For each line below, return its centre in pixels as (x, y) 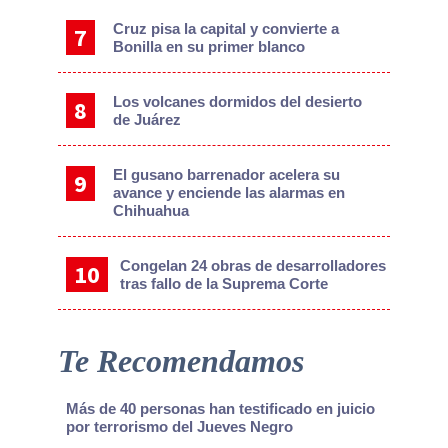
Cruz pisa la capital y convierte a (226, 29)
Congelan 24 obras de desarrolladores (252, 266)
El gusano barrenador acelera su (227, 175)
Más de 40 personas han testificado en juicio (220, 409)
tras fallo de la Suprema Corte (223, 284)
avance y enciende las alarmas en (229, 193)
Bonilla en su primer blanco (209, 47)
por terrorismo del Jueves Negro (179, 427)
